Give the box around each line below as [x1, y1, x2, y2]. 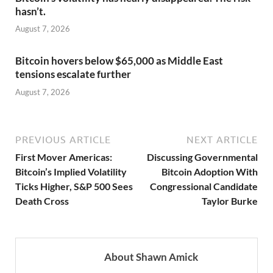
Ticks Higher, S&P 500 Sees [15, 180, 133, 192]
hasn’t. [15, 4, 46, 18]
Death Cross [15, 194, 69, 207]
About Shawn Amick [104, 250, 198, 263]
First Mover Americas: [15, 151, 112, 163]
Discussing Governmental [147, 151, 258, 163]
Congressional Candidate [150, 180, 258, 192]
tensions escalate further [15, 68, 131, 81]
